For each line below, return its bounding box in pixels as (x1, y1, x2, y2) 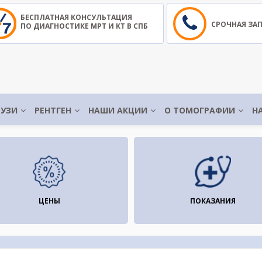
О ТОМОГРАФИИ (164, 105, 235, 116)
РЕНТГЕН (35, 105, 71, 116)
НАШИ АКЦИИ (88, 105, 147, 116)
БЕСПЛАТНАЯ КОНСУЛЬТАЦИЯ (20, 12, 132, 22)
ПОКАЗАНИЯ (190, 195, 236, 206)
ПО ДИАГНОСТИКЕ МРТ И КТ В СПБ (20, 21, 148, 31)
